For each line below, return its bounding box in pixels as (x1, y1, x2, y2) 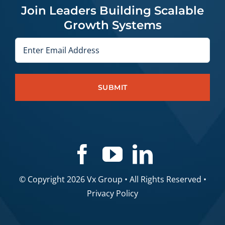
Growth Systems (63, 18, 162, 33)
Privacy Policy (87, 188, 138, 199)
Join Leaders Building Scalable (21, 4, 204, 18)
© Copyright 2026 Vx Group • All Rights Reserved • (19, 174, 206, 185)
